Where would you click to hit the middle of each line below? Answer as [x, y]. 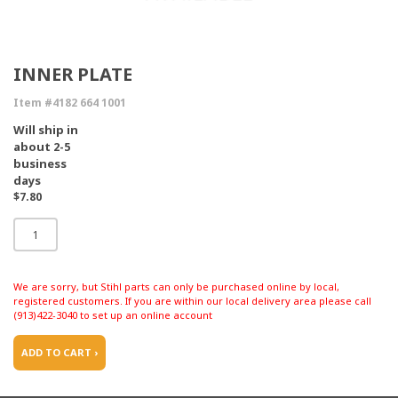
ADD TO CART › [60, 352]
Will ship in [46, 130]
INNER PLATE [73, 74]
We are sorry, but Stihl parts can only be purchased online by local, [176, 287]
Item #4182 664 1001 [70, 103]
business [40, 163]
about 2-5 [42, 147]
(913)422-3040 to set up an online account [113, 315]
